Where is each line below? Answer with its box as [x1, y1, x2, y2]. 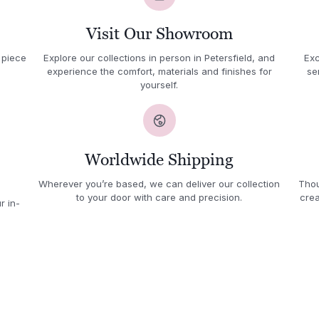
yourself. [140, 79, 179, 91]
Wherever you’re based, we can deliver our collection [38, 177, 281, 189]
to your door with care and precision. [76, 191, 243, 203]
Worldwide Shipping [85, 150, 234, 169]
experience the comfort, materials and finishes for [46, 66, 272, 78]
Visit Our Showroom [85, 24, 233, 43]
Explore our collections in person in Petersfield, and [43, 52, 276, 64]
